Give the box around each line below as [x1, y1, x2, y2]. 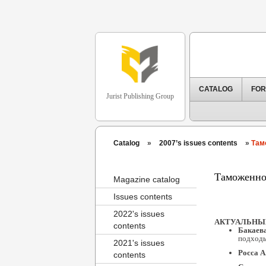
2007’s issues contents [159, 139, 237, 147]
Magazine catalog [113, 175, 180, 184]
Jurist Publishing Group [106, 92, 174, 100]
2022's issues [113, 209, 164, 218]
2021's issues [113, 238, 164, 248]
